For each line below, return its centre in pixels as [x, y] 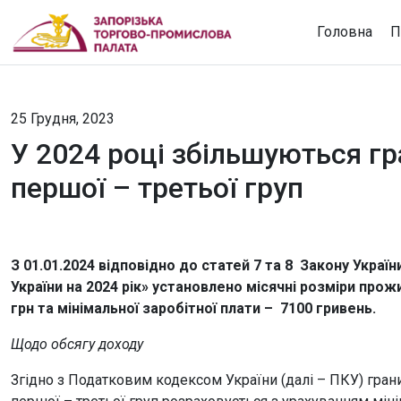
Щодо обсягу [53, 344]
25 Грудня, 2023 [63, 119]
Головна [344, 31]
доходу [121, 344]
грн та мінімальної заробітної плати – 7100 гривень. [193, 308]
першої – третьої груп [157, 188]
